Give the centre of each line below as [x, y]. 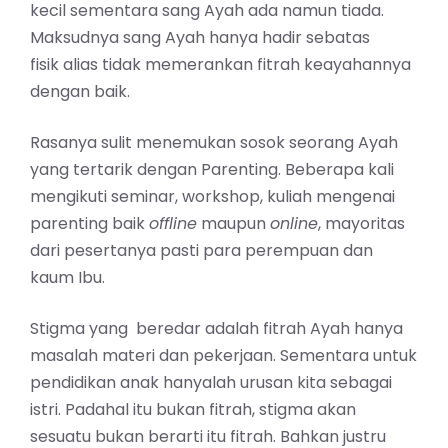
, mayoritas [361, 224]
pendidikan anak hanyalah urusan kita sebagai [211, 383]
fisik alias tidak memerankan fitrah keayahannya [220, 65]
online [294, 224]
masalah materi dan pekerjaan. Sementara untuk [223, 356]
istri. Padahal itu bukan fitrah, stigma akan [193, 410]
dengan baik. [80, 92]
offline [173, 224]
